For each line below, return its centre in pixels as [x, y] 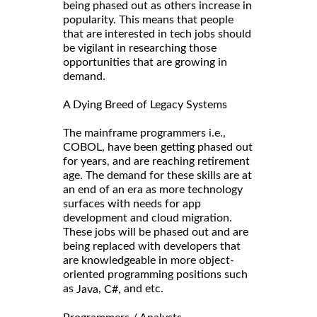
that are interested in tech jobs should [157, 34]
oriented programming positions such [155, 275]
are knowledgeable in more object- [149, 261]
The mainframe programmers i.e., [144, 133]
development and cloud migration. [148, 218]
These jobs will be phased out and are [156, 232]
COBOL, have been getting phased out [158, 148]
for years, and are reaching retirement [156, 162]
